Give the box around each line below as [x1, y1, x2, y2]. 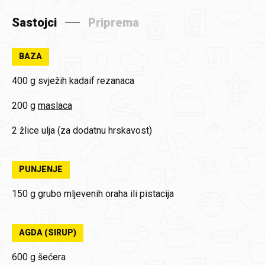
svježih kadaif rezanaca [38, 75, 134, 86]
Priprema [88, 15, 139, 30]
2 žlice [12, 125, 39, 136]
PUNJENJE [19, 164, 63, 174]
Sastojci [12, 15, 57, 30]
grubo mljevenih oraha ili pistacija [38, 188, 174, 199]
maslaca [38, 100, 72, 111]
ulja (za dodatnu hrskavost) [41, 125, 152, 136]
